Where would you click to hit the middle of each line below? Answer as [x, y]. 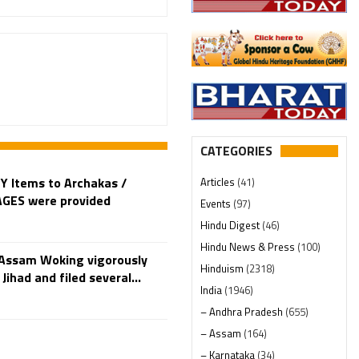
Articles [219, 182]
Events [217, 203]
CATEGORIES [236, 150]
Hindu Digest [231, 225]
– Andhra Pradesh [243, 311]
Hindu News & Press [249, 246]
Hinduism [223, 268]
